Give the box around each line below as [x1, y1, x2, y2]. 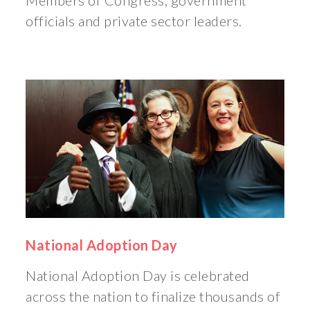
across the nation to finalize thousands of [26, 288, 281, 305]
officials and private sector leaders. [26, 12, 242, 30]
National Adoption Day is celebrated [26, 267, 250, 284]
